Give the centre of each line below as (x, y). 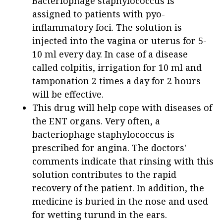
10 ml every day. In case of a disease (110, 54)
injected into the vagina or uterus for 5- (119, 41)
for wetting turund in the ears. (100, 215)
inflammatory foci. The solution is (107, 28)
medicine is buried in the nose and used (120, 201)
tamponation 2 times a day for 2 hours (116, 81)
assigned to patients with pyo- (99, 14)
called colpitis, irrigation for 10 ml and (117, 68)
